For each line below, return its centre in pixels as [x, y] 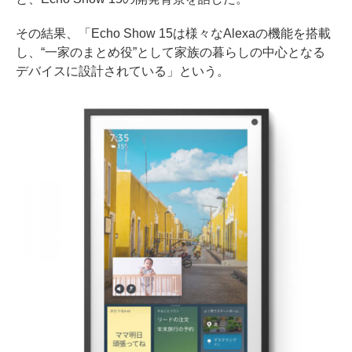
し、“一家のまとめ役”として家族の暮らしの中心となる [170, 52]
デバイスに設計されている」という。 [123, 71]
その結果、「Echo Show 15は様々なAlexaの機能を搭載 [173, 33]
